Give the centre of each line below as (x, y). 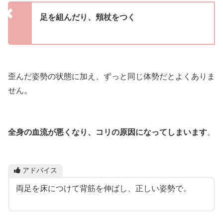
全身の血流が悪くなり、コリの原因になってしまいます (108, 132)
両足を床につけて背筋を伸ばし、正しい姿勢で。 (103, 188)
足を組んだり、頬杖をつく (88, 17)
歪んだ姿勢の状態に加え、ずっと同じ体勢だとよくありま (111, 76)
